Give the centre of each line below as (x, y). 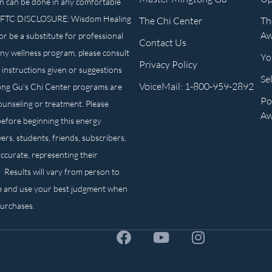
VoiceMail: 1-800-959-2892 (197, 86)
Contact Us (163, 42)
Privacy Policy (168, 64)
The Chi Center (171, 20)
